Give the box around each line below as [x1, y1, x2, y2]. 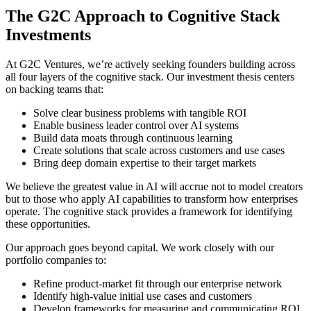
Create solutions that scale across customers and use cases [33, 144, 285, 157]
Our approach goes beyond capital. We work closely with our [6, 242, 274, 254]
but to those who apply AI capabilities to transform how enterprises [6, 193, 298, 205]
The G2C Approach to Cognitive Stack [6, 7, 280, 26]
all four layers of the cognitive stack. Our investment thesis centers [6, 71, 294, 83]
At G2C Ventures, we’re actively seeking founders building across [6, 58, 295, 71]
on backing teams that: [6, 83, 103, 96]
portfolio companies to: [6, 254, 106, 267]
